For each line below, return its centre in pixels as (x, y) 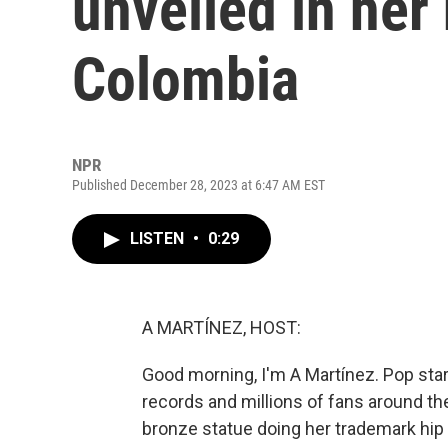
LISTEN (159, 238)
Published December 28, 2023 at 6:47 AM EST (198, 185)
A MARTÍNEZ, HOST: (221, 327)
